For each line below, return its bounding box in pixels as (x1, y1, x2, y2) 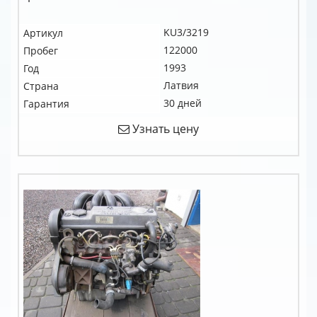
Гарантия (23, 97, 69, 110)
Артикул (23, 26, 63, 40)
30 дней (163, 96, 202, 110)
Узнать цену (129, 121, 199, 137)
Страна (23, 79, 59, 93)
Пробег (23, 44, 58, 57)
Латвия (163, 79, 199, 92)
